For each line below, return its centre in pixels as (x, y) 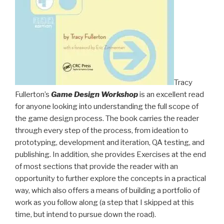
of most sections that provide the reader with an (96, 167)
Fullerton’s (33, 95)
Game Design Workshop (94, 95)
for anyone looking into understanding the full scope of (107, 107)
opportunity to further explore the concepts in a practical (110, 179)
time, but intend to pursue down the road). (85, 215)
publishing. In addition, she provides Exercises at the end (110, 155)
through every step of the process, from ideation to (102, 131)
